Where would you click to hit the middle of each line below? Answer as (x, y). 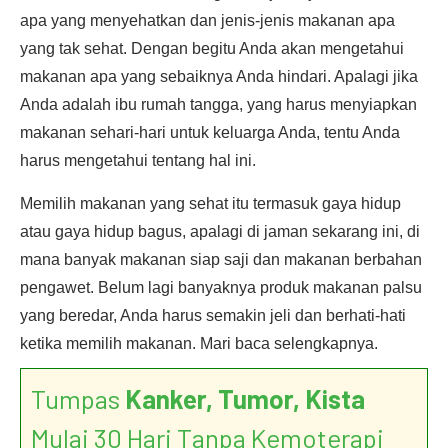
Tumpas (78, 398)
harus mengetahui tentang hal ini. (138, 160)
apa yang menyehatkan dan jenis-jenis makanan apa (207, 20)
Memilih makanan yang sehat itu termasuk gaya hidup (210, 203)
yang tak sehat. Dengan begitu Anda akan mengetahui (212, 48)
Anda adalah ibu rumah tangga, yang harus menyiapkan (218, 104)
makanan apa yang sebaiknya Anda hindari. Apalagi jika (219, 76)
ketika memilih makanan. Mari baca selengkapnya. (199, 343)
